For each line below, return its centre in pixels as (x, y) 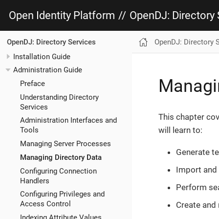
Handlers (34, 181)
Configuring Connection (58, 171)
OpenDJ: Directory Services (51, 42)
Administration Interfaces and (68, 120)
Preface (32, 83)
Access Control (45, 204)
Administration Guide (48, 70)
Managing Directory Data (61, 157)
